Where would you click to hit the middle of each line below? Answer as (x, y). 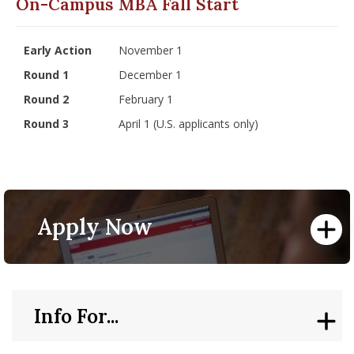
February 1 (146, 99)
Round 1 (46, 75)
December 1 (151, 75)
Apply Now (95, 226)
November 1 (151, 50)
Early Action (57, 50)
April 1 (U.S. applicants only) (189, 124)
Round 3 (46, 124)
